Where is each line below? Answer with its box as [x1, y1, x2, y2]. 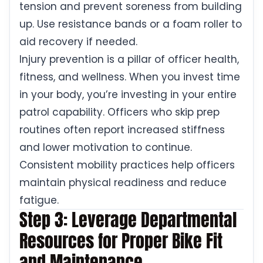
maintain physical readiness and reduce [19, 176, 227, 190]
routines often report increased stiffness [19, 123, 225, 137]
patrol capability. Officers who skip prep [19, 105, 220, 120]
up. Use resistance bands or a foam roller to [19, 17, 242, 32]
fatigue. [19, 193, 59, 208]
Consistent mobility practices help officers [19, 158, 235, 173]
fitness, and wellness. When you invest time [19, 70, 240, 85]
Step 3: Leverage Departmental [19, 207, 237, 234]
